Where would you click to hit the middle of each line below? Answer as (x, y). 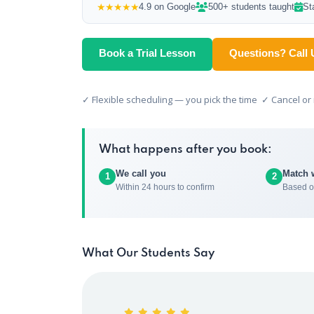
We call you (141, 173)
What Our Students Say (148, 253)
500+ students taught (251, 7)
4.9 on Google (167, 7)
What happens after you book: (185, 150)
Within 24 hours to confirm (165, 187)
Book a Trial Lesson (147, 53)
